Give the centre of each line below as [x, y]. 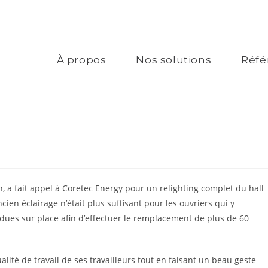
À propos [81, 60]
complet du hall [231, 188]
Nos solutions [174, 60]
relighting [179, 188]
